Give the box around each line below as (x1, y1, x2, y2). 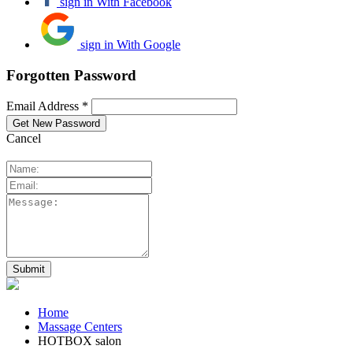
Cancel (6, 132, 41, 146)
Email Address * (6, 99, 88, 113)
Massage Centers (38, 320, 122, 334)
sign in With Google (80, 37, 180, 51)
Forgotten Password (6, 66, 136, 84)
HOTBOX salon (38, 334, 121, 348)
